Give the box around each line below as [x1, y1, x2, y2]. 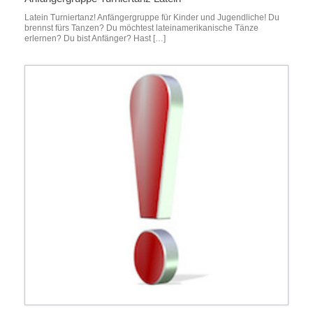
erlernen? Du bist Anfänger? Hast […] [24, 34, 166, 44]
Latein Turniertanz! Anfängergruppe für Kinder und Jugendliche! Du [24, 13, 279, 23]
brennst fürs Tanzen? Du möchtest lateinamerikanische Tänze [24, 23, 259, 34]
